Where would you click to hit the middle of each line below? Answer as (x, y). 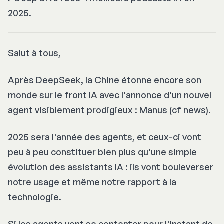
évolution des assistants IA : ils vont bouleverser (111, 167)
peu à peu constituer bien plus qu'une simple (102, 152)
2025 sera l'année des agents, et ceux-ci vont (105, 137)
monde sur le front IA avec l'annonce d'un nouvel (110, 95)
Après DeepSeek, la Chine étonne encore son (105, 80)
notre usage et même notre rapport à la (92, 182)
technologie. (35, 197)
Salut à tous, (34, 53)
